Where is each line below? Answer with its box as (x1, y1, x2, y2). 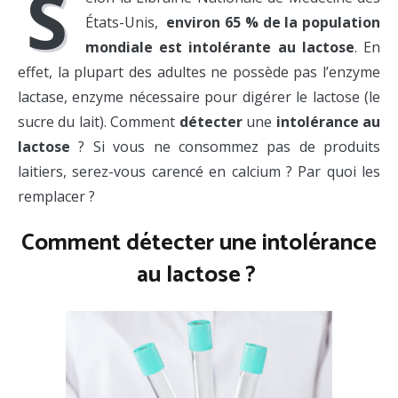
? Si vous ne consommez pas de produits (70, 136, 380, 156)
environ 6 (166, 12, 234, 32)
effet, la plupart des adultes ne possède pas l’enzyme (18, 61, 380, 82)
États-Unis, (85, 12, 167, 32)
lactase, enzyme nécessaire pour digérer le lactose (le (18, 86, 380, 107)
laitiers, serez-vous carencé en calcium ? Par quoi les (18, 161, 380, 181)
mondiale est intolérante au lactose (85, 36, 354, 57)
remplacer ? (18, 186, 99, 206)
